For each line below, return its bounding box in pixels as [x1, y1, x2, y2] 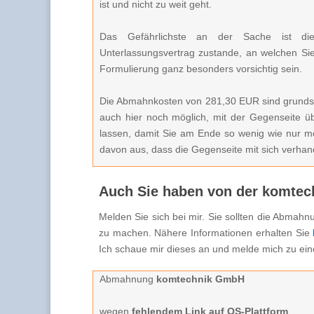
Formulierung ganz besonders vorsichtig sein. [100, 62, 302, 74]
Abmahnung [100, 273, 156, 285]
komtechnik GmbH [156, 273, 245, 285]
